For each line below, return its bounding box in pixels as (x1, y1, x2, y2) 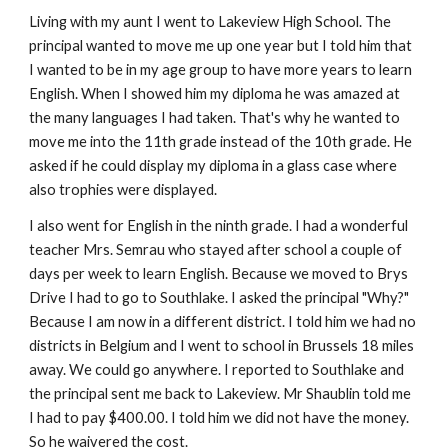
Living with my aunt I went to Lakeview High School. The (29, 13, 392, 30)
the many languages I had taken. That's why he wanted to (29, 109, 401, 126)
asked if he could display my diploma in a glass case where (29, 157, 398, 174)
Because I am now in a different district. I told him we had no (29, 313, 417, 330)
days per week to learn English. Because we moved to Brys (29, 265, 409, 282)
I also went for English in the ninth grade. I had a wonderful (29, 217, 409, 234)
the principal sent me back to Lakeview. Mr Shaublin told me (29, 385, 412, 402)
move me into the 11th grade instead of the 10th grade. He (29, 133, 413, 150)
